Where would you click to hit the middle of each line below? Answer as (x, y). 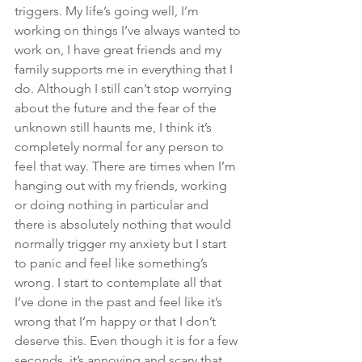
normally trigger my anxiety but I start (122, 244)
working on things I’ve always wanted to (129, 31)
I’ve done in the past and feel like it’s (120, 302)
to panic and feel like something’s (113, 263)
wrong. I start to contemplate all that (120, 283)
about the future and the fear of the (117, 108)
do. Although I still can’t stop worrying (125, 89)
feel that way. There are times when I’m (127, 166)
